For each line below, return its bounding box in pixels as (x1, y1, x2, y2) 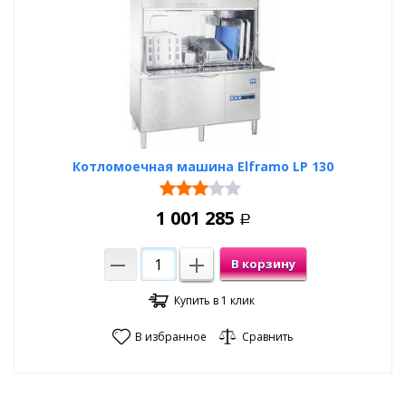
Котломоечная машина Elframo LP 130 (72, 158, 333, 175)
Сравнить (242, 329, 294, 344)
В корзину (230, 255, 295, 272)
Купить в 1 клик (174, 293, 255, 308)
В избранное (135, 329, 207, 344)
